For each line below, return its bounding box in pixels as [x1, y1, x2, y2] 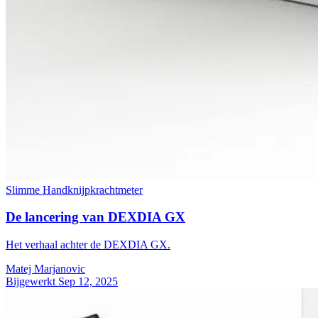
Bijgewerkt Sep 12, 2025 [6, 275, 118, 287]
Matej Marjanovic [6, 262, 85, 275]
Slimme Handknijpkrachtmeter [6, 183, 143, 196]
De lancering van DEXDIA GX [6, 209, 185, 225]
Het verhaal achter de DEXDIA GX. [6, 238, 170, 251]
